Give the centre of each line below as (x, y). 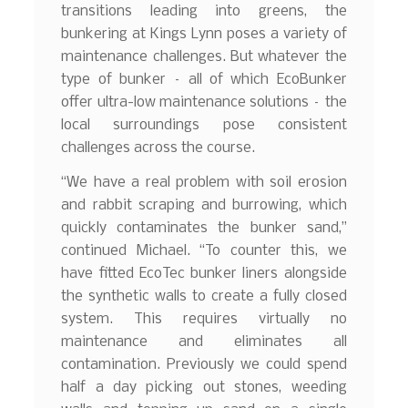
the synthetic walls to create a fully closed (204, 296)
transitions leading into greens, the (204, 11)
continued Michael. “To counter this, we (204, 250)
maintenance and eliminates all (204, 342)
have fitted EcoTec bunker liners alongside (204, 273)
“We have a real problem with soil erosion (204, 182)
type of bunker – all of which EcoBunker (204, 79)
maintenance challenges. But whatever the (204, 56)
